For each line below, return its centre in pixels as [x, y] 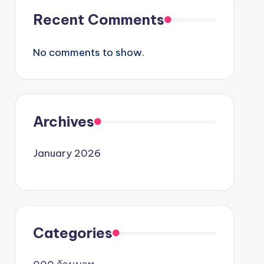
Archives [63, 121]
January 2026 [67, 153]
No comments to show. [88, 52]
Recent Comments [98, 19]
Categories [72, 233]
